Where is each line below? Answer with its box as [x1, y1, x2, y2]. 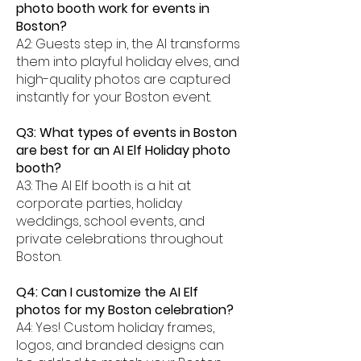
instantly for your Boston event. [16, 88, 211, 106]
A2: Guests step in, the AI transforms [16, 35, 240, 53]
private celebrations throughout [16, 230, 223, 248]
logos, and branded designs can [16, 336, 224, 355]
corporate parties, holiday [16, 194, 182, 213]
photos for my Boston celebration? [16, 301, 234, 319]
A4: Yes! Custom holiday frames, [16, 318, 214, 337]
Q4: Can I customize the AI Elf [16, 283, 198, 301]
